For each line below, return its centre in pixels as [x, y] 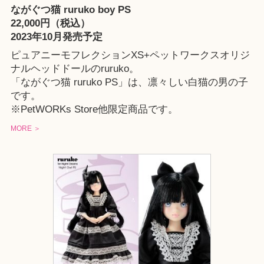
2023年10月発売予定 [56, 37]
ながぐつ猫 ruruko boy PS [70, 9]
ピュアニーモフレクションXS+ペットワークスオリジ [130, 55]
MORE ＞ [25, 129]
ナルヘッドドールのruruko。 [75, 69]
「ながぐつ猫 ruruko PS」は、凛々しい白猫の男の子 [129, 82]
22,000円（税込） [50, 23]
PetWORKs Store [59, 110]
